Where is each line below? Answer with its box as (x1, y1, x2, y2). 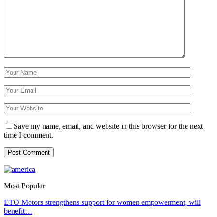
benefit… (4, 206, 32, 215)
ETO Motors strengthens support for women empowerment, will (4, 198, 201, 206)
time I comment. (4, 130, 53, 139)
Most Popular (4, 181, 45, 190)
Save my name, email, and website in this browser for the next (14, 122, 203, 130)
